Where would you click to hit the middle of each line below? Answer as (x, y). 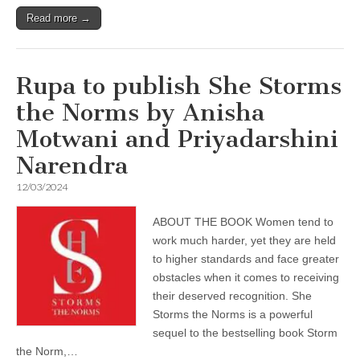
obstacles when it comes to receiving (246, 277)
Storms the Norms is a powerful (233, 314)
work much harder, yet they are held (244, 240)
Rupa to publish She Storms (179, 86)
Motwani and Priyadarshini (177, 139)
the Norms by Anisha (140, 112)
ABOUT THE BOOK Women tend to (243, 222)
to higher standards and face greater (246, 259)
